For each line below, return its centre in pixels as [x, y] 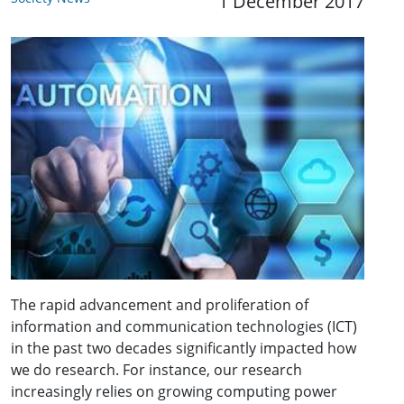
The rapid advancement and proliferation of [160, 304]
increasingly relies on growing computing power [174, 391]
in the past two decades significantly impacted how [184, 348]
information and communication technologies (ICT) [184, 326]
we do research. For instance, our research [156, 369]
